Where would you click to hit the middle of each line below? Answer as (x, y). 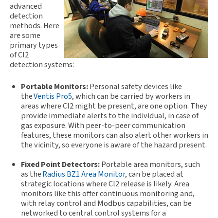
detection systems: (42, 65)
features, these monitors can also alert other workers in (114, 135)
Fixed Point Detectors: (61, 164)
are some (25, 36)
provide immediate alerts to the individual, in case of (109, 116)
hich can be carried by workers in (136, 96)
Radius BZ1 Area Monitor (83, 174)
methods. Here (35, 26)
